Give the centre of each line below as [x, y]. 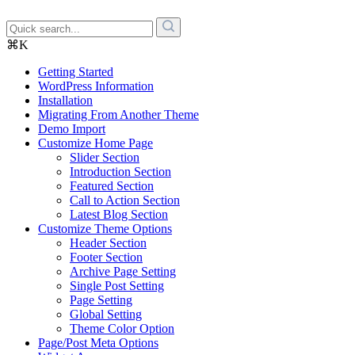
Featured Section [112, 186]
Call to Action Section [125, 200]
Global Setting [106, 315]
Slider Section [105, 158]
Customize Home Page [95, 143]
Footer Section [106, 258]
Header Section [108, 243]
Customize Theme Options [105, 229]
